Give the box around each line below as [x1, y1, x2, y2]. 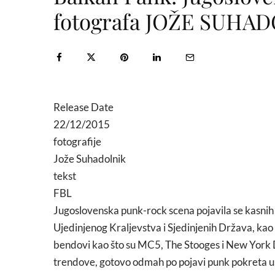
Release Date [53, 101, 114, 114]
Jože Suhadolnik [53, 152, 126, 165]
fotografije [53, 135, 101, 148]
